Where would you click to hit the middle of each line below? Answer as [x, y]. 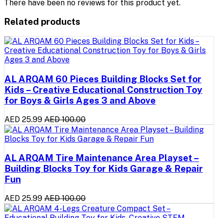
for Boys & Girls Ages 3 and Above [80, 100]
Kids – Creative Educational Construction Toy [103, 89]
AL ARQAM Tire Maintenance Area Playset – [102, 158]
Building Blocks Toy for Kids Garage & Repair [104, 169]
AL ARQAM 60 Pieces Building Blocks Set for [103, 79]
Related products [42, 22]
